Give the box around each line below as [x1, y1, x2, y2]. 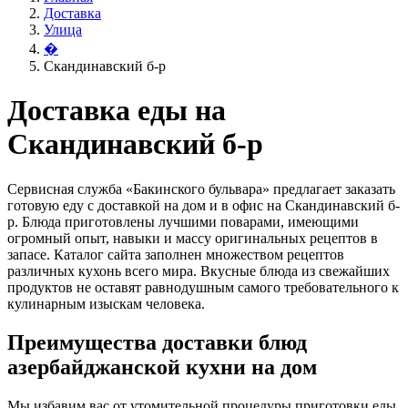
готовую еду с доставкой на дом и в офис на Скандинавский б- [7, 197, 400, 213]
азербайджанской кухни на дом [7, 354, 317, 379]
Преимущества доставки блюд [7, 330, 307, 354]
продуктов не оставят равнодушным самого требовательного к [7, 279, 399, 295]
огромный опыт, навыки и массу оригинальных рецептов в [7, 229, 378, 246]
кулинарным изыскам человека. [7, 295, 205, 311]
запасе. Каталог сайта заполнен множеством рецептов [7, 246, 344, 262]
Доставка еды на [7, 94, 226, 127]
